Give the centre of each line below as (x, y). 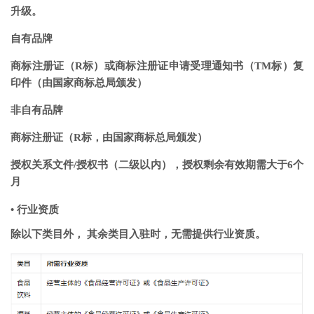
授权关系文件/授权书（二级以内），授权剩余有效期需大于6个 (157, 165)
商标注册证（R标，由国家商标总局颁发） (109, 138)
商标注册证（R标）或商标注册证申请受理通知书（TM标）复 (157, 66)
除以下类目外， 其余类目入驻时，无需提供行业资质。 (138, 234)
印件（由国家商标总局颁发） (79, 83)
